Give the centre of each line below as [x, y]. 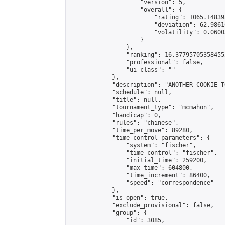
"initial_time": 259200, [138, 160]
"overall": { [126, 10]
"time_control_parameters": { [140, 138]
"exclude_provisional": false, [142, 205]
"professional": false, [137, 62]
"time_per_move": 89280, [131, 130]
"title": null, [116, 100]
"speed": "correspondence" [142, 183]
